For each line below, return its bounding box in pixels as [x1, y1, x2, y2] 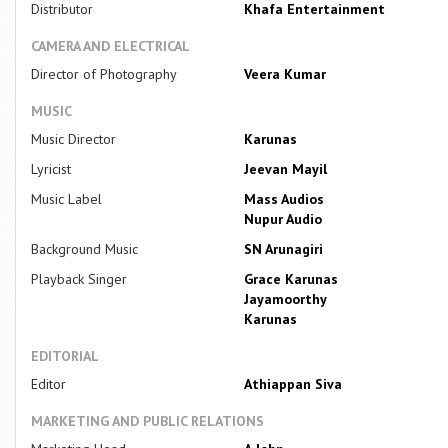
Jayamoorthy [244, 289, 328, 308]
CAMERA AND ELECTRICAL [31, 36, 190, 55]
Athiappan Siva [244, 374, 343, 393]
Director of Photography [31, 64, 177, 83]
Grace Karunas [244, 269, 339, 288]
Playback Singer [31, 269, 127, 288]
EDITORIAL [31, 346, 99, 365]
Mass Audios [244, 189, 325, 208]
